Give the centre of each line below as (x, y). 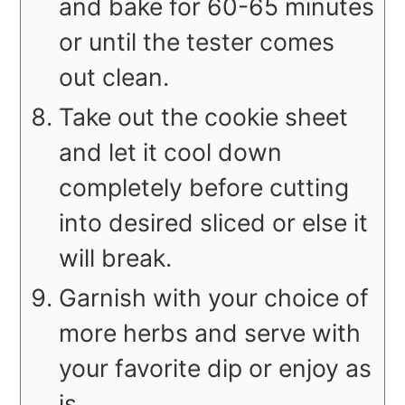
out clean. (114, 77)
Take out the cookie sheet (204, 117)
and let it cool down (171, 152)
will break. (116, 258)
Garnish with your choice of (214, 298)
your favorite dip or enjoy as (216, 368)
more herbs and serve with (210, 333)
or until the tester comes (197, 42)
